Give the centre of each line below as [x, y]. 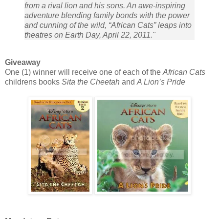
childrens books [33, 82]
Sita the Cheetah [91, 82]
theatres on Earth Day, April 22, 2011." [90, 35]
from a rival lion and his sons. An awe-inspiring [105, 6]
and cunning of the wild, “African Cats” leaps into [108, 25]
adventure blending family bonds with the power [107, 16]
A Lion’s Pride [161, 82]
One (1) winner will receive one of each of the [84, 72]
